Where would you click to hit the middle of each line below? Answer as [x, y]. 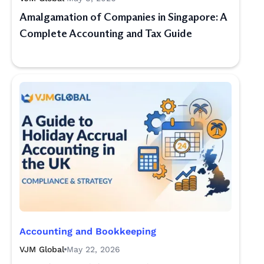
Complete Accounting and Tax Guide [106, 34]
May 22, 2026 [93, 249]
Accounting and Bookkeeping [88, 231]
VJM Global [42, 249]
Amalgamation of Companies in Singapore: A [123, 17]
